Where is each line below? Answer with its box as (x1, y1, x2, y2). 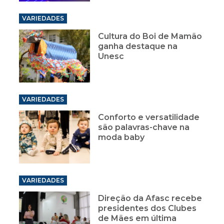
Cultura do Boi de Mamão (98, 31, 202, 41)
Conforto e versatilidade (98, 112, 200, 122)
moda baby (98, 132, 145, 142)
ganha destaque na (98, 41, 178, 51)
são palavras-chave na (98, 122, 190, 132)
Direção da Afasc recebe (98, 193, 202, 203)
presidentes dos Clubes (98, 203, 197, 213)
